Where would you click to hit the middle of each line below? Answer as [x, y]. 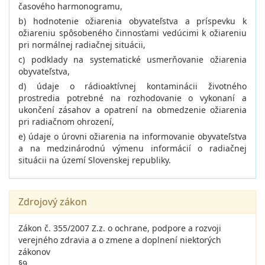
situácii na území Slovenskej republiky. [95, 160]
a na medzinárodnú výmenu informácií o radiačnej [132, 148]
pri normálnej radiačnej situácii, [82, 45]
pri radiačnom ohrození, [66, 122]
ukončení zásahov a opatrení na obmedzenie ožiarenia [132, 110]
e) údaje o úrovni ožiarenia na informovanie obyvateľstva [132, 136]
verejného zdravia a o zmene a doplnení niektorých [120, 240]
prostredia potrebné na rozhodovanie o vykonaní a [132, 98]
